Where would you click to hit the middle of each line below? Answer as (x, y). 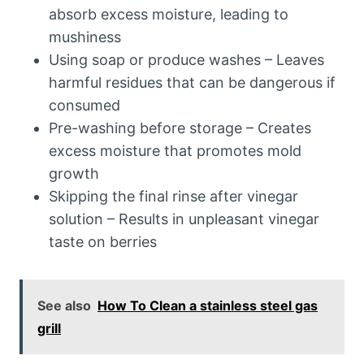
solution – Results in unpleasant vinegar (184, 219)
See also (64, 305)
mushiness (85, 37)
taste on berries (103, 242)
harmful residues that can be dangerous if (192, 82)
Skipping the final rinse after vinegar (173, 196)
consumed (84, 105)
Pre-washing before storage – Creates (180, 128)
